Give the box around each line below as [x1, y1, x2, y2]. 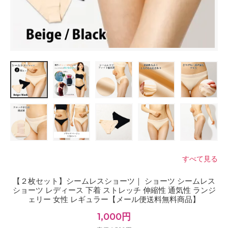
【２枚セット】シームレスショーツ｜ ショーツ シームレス [13, 176, 215, 186]
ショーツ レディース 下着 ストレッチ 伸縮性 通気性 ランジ [12, 185, 216, 195]
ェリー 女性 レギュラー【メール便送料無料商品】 [28, 194, 200, 204]
